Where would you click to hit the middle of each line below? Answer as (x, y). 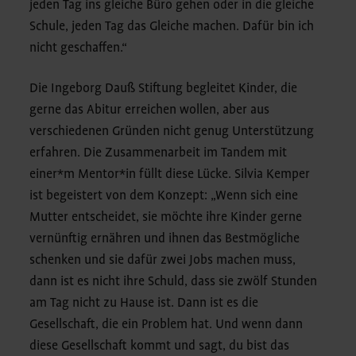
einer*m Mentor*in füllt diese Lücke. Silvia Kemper (170, 174)
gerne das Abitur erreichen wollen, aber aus (150, 110)
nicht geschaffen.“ (79, 48)
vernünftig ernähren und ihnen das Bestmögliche (165, 239)
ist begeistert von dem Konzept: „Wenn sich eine (164, 196)
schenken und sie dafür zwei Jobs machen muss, (163, 260)
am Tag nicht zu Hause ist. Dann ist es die (144, 303)
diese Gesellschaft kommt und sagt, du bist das (160, 346)
